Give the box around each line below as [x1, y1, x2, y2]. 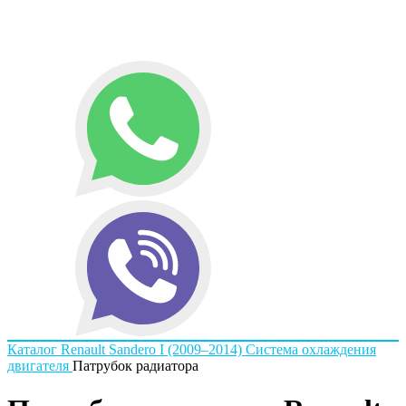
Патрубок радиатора [72, 358, 198, 373]
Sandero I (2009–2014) [109, 342, 242, 357]
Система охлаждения [246, 342, 376, 357]
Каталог [7, 342, 57, 357]
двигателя [7, 358, 69, 373]
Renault [61, 342, 105, 357]
